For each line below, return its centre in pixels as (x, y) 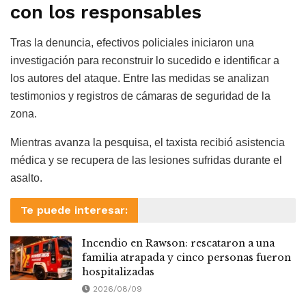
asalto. (26, 178)
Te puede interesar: (74, 210)
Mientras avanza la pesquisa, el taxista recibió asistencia (148, 142)
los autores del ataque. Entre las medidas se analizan (140, 78)
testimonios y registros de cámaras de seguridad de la (140, 96)
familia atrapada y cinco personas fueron (186, 257)
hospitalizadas (118, 272)
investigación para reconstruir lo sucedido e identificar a (145, 60)
